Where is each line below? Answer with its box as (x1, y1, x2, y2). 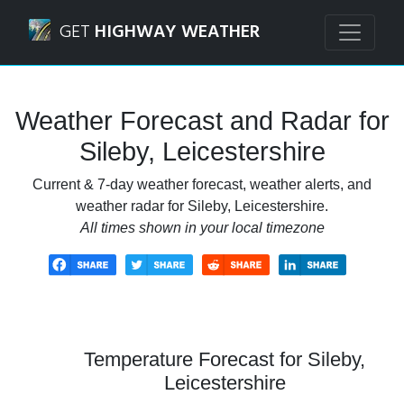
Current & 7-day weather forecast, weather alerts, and (32, 177, 372, 192)
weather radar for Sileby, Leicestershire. (76, 198, 328, 214)
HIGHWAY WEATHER (95, 18, 260, 47)
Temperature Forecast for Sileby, (84, 347, 365, 371)
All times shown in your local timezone (79, 220, 325, 235)
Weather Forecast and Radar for (14, 106, 390, 135)
